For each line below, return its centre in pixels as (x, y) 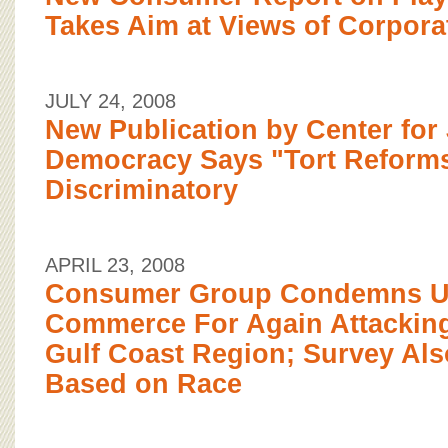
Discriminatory (141, 190)
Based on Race (143, 384)
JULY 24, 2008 (110, 101)
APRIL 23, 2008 (115, 265)
